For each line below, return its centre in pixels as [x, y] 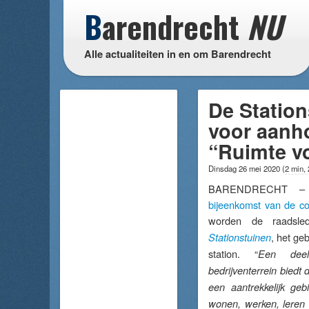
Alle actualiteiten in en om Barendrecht [178, 54]
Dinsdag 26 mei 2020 [245, 168]
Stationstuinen [240, 237]
